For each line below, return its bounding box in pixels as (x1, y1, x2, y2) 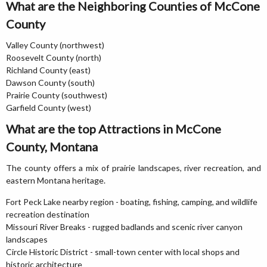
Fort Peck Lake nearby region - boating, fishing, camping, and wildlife (6, 197, 257, 207)
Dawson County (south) (6, 77, 95, 88)
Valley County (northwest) (6, 40, 104, 50)
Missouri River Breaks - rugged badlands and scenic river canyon (6, 222, 243, 232)
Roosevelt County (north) (6, 52, 101, 63)
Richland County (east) (6, 65, 91, 75)
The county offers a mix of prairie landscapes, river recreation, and (6, 163, 261, 173)
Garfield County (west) (6, 103, 91, 113)
